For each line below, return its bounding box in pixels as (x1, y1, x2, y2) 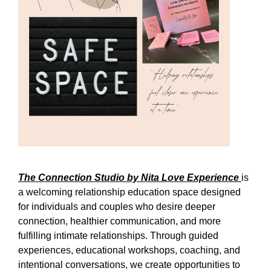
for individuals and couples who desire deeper (18, 201, 215, 212)
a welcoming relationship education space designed (18, 186, 241, 197)
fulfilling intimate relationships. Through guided (18, 230, 218, 241)
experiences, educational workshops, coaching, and (18, 244, 240, 255)
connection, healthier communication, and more (18, 215, 221, 226)
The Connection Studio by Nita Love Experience (18, 172, 241, 183)
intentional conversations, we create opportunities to (18, 259, 240, 270)
